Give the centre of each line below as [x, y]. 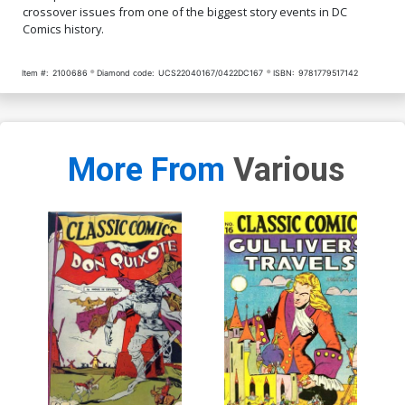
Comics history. [63, 28]
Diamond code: [126, 72]
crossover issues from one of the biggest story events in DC [185, 11]
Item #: [35, 72]
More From [151, 170]
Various [289, 170]
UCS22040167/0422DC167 [211, 72]
